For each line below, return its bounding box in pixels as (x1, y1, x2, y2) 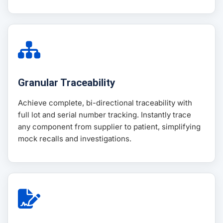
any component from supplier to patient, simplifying (18, 122, 201, 132)
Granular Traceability (18, 77, 115, 89)
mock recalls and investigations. (18, 134, 131, 144)
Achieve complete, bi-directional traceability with (18, 98, 192, 108)
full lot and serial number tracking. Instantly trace (18, 110, 191, 120)
